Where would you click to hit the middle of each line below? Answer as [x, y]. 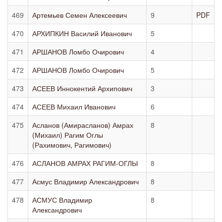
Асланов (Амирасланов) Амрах [83, 125]
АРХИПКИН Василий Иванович [82, 33]
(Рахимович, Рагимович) [72, 145]
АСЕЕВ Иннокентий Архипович [82, 88]
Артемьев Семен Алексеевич [80, 15]
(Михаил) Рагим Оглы [68, 135]
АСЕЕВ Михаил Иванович [74, 107]
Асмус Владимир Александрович [85, 181]
